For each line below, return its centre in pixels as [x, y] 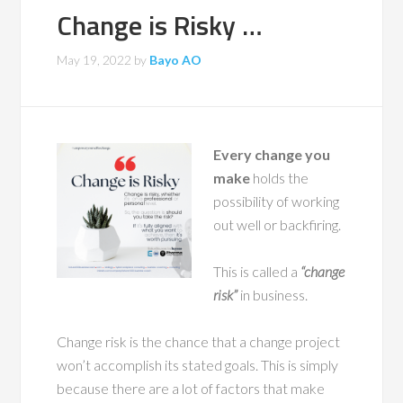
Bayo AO [176, 60]
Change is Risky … [160, 26]
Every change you [272, 155]
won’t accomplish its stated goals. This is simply [198, 365]
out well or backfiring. [278, 225]
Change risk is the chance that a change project [199, 342]
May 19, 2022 [94, 60]
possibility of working [277, 201]
